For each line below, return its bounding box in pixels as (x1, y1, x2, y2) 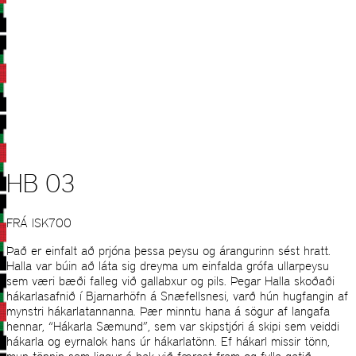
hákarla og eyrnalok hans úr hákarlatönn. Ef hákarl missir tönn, (6, 334, 330, 350)
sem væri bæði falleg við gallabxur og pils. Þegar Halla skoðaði (6, 273, 335, 289)
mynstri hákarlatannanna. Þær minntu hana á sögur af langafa (6, 304, 330, 319)
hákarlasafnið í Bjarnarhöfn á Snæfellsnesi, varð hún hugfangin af (6, 288, 348, 304)
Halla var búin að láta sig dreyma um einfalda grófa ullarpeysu (6, 258, 329, 274)
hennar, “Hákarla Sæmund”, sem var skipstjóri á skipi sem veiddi (6, 319, 339, 335)
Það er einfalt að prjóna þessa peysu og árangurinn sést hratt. (6, 243, 331, 259)
